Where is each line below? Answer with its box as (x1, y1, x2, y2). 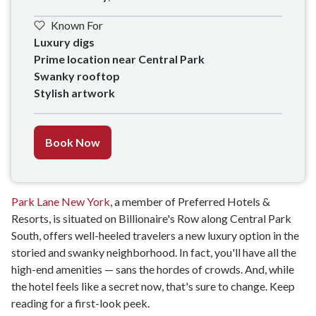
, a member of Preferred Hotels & (110, 195, 270, 209)
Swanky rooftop (34, 69, 122, 83)
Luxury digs (34, 35, 95, 49)
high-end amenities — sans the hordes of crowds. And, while (11, 262, 294, 276)
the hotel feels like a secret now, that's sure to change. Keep (11, 279, 295, 293)
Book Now (45, 135, 100, 150)
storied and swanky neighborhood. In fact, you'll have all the (11, 245, 296, 260)
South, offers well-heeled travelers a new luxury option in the (11, 229, 299, 243)
